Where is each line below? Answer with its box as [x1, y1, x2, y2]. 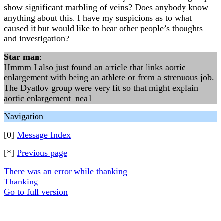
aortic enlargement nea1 [4, 93, 92, 103]
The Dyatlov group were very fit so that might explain [4, 83, 198, 93]
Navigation [4, 111, 43, 121]
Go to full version [4, 187, 68, 197]
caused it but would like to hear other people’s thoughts [4, 23, 203, 33]
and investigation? [4, 34, 69, 43]
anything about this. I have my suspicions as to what [4, 13, 192, 23]
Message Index [17, 130, 71, 140]
